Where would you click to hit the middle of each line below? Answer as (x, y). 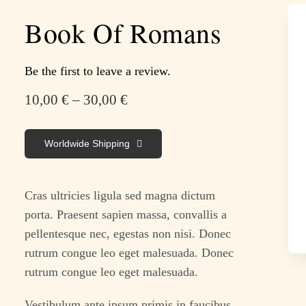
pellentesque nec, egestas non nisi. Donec (128, 234)
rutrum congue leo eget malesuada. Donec (129, 253)
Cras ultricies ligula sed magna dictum (120, 196)
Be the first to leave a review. (98, 71)
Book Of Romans (123, 33)
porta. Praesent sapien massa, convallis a (126, 215)
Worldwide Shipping (87, 144)
